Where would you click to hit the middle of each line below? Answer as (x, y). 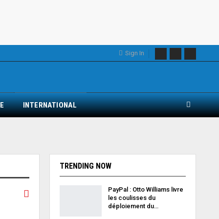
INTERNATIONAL (50, 105)
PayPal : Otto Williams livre (145, 189)
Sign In (134, 53)
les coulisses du (131, 198)
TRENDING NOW (85, 166)
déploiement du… (133, 206)
